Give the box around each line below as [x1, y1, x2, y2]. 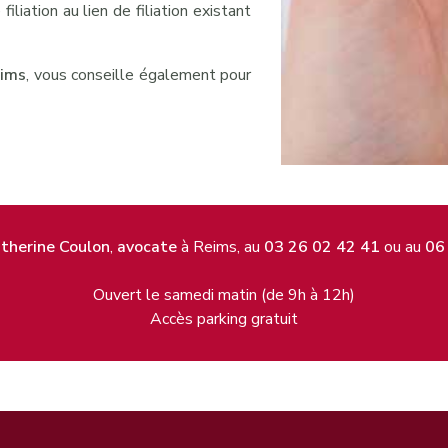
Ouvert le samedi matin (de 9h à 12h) [93, 283, 355, 306]
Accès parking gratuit [150, 307, 298, 330]
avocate [116, 235, 177, 258]
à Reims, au [176, 235, 264, 258]
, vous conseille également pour [26, 63, 251, 86]
